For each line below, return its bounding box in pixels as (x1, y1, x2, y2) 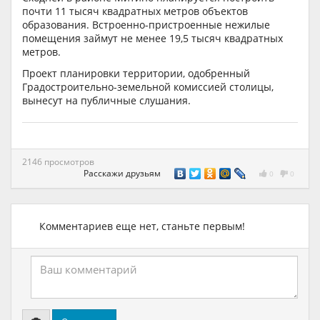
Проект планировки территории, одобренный (22, 66, 250, 80)
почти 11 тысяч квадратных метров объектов (22, 4, 248, 19)
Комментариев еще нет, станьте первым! (39, 219, 245, 233)
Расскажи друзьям (84, 166, 161, 179)
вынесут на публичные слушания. (22, 93, 191, 107)
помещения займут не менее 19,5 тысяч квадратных (22, 31, 283, 46)
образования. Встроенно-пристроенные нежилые (22, 18, 270, 32)
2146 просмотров (22, 155, 94, 168)
